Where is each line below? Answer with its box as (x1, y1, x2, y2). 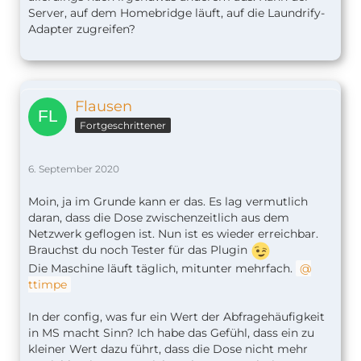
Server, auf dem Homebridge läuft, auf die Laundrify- (28, 6, 325, 21)
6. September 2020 (28, 163, 119, 176)
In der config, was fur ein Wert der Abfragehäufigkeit (28, 309, 325, 325)
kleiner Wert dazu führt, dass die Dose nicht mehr (28, 342, 308, 357)
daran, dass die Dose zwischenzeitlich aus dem (28, 210, 289, 226)
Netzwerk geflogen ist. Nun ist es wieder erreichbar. (28, 226, 318, 242)
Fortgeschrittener (80, 119, 166, 132)
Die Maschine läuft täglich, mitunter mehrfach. (28, 261, 296, 276)
